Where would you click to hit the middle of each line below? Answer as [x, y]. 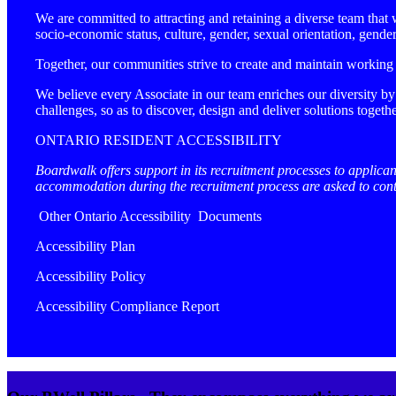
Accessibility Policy [91, 276]
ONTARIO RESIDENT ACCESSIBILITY [159, 140]
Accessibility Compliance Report [127, 306]
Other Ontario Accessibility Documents [148, 216]
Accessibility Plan [87, 246]
